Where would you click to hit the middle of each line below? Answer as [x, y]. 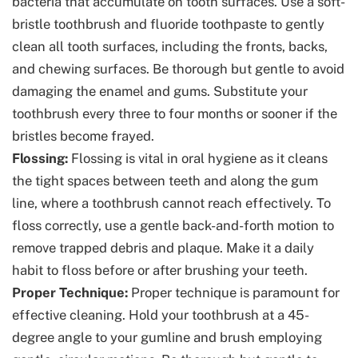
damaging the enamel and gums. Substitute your [160, 91]
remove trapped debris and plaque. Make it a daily [163, 248]
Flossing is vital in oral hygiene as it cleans [198, 159]
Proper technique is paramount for [234, 293]
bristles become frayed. [83, 136]
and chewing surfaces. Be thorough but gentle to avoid [178, 69]
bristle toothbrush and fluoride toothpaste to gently [168, 24]
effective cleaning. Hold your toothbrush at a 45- [161, 315]
